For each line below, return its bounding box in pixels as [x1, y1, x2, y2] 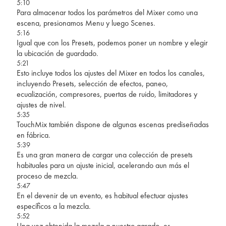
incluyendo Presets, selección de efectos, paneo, [16, 78, 168, 89]
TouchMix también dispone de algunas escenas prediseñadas [16, 119, 209, 130]
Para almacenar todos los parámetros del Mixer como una [16, 7, 198, 18]
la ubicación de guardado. [16, 47, 98, 59]
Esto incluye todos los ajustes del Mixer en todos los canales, [16, 67, 205, 78]
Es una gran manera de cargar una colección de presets [16, 149, 193, 160]
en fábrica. [16, 129, 50, 140]
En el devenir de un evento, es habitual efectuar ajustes [16, 190, 188, 201]
